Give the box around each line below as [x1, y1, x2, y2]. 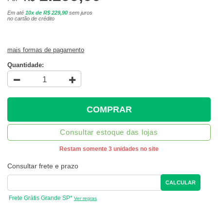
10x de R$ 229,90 [25, 10, 68, 16]
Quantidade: [7, 61, 44, 69]
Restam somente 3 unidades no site [59, 145, 159, 153]
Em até [7, 10, 25, 16]
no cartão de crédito [7, 16, 54, 21]
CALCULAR [165, 180, 196, 186]
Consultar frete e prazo [7, 162, 78, 170]
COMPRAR [86, 104, 132, 114]
